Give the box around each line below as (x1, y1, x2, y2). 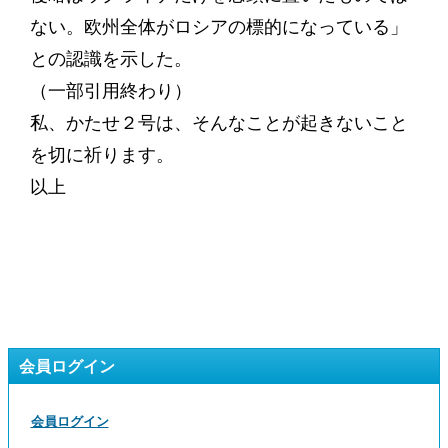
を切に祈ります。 (29, 144, 174, 166)
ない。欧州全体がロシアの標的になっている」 (29, 16, 408, 38)
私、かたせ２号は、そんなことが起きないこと (29, 112, 408, 134)
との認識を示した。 (29, 48, 192, 70)
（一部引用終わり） (29, 80, 192, 102)
